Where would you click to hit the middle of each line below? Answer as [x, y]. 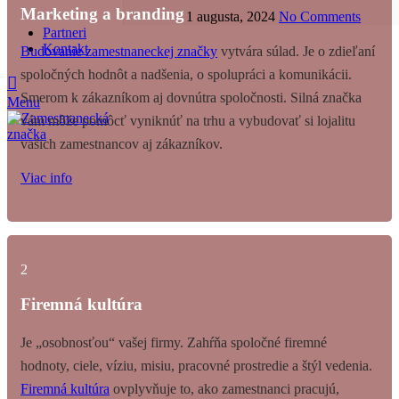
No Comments [320, 16]
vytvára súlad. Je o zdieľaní [296, 52]
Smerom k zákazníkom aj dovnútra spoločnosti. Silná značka [191, 98]
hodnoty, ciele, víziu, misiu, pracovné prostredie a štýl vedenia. [196, 365]
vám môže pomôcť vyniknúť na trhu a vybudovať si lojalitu [188, 121]
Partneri [65, 32]
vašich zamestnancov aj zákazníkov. [122, 144]
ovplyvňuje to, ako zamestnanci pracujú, [224, 388]
